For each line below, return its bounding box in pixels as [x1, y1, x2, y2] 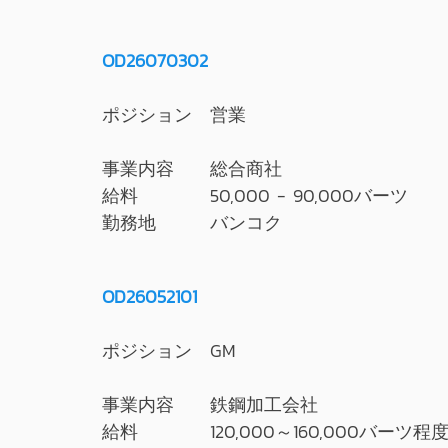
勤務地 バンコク [102, 209, 282, 236]
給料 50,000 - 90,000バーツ [102, 182, 408, 209]
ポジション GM [102, 337, 236, 364]
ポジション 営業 [102, 101, 246, 128]
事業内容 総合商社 [102, 155, 282, 182]
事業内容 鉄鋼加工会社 [102, 391, 318, 418]
